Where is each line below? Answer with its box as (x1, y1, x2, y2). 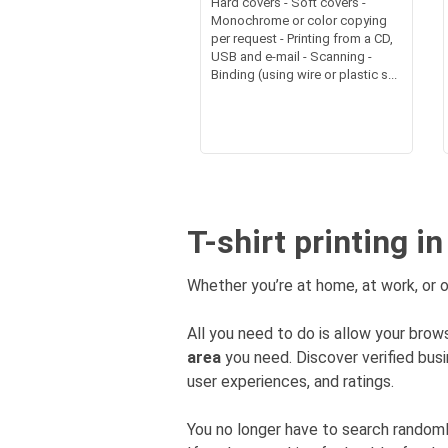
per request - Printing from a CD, (210, 31, 393, 46)
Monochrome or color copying (210, 13, 387, 28)
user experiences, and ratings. (187, 372, 394, 391)
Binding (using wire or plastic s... (210, 67, 397, 82)
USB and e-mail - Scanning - (210, 49, 372, 64)
